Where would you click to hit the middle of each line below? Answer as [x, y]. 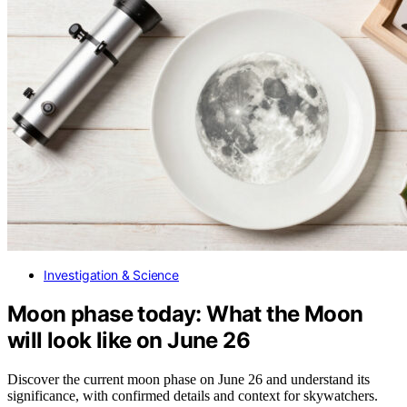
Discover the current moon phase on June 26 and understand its [189, 379]
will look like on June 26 [129, 340]
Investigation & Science [111, 274]
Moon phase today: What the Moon [185, 313]
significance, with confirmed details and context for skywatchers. [193, 395]
